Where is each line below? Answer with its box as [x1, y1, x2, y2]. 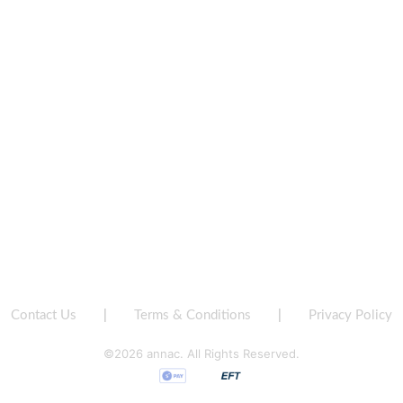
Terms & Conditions [134, 308, 251, 322]
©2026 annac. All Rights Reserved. [103, 346, 300, 362]
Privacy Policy [309, 308, 392, 322]
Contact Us [11, 308, 76, 322]
